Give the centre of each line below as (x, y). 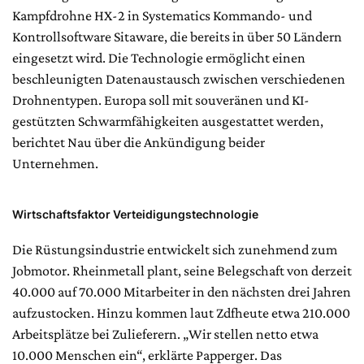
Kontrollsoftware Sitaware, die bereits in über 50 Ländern (177, 36)
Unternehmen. (55, 163)
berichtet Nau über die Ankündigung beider (139, 142)
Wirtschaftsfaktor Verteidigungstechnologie (135, 214)
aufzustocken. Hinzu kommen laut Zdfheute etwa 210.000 (181, 312)
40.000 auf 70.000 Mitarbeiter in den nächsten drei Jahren (182, 291)
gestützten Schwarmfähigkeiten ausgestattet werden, (168, 121)
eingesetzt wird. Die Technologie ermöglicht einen (159, 57)
